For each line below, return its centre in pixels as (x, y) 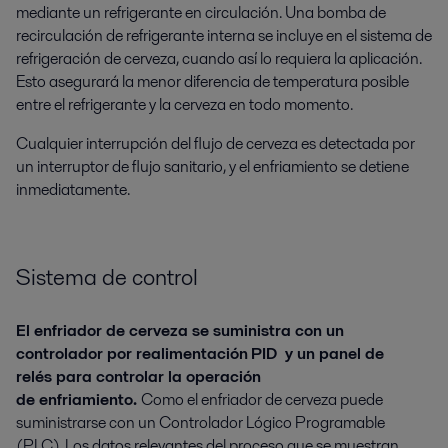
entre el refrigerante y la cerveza (122, 105)
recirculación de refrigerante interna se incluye (171, 36)
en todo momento (289, 105)
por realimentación (175, 353)
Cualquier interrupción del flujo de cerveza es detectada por (215, 144)
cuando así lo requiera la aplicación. (302, 59)
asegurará (85, 82)
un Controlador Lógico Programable (261, 422)
